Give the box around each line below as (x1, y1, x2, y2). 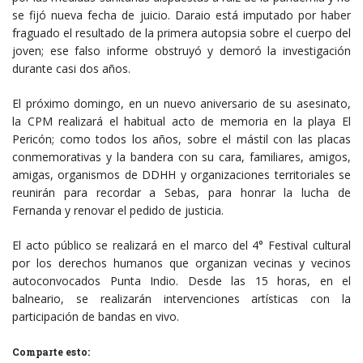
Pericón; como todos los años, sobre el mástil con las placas (12, 131, 351, 147)
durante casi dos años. (12, 61, 130, 77)
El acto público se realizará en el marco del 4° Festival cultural (12, 237, 351, 254)
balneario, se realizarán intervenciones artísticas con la (12, 291, 351, 307)
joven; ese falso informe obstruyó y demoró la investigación (12, 43, 351, 59)
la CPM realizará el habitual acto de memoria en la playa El (12, 113, 351, 130)
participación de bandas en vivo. (12, 309, 179, 325)
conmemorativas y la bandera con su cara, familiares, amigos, (12, 149, 351, 165)
